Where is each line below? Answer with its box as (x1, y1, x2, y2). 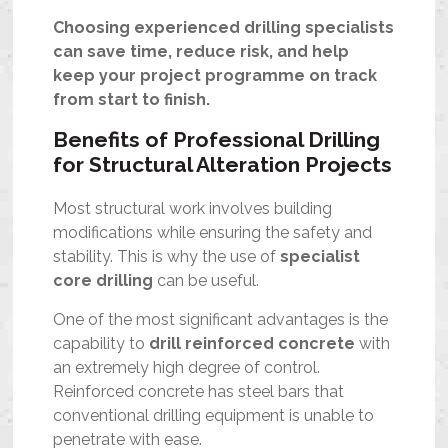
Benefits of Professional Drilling (53, 126, 381, 152)
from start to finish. (53, 89, 211, 109)
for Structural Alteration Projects (53, 151, 393, 177)
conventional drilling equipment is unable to (53, 405, 375, 425)
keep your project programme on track (53, 65, 378, 85)
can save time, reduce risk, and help (53, 41, 350, 61)
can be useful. (153, 270, 260, 290)
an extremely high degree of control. (53, 357, 321, 377)
